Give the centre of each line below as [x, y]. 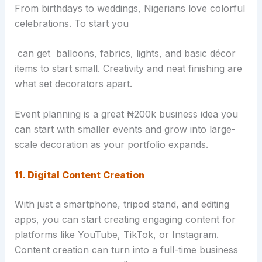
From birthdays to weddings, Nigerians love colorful [130, 8]
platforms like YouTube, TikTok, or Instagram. [116, 234]
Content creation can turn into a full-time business [126, 249]
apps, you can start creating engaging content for [125, 219]
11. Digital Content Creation [79, 175]
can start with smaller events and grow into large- [125, 129]
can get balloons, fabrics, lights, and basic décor [125, 54]
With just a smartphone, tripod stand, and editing [122, 204]
